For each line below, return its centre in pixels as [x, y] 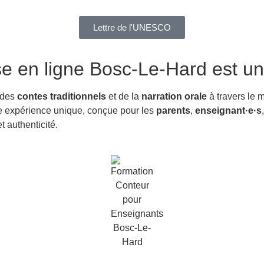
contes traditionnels [62, 97]
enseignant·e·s [228, 111]
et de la [124, 97]
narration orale [174, 97]
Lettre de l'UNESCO [132, 28]
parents [173, 111]
